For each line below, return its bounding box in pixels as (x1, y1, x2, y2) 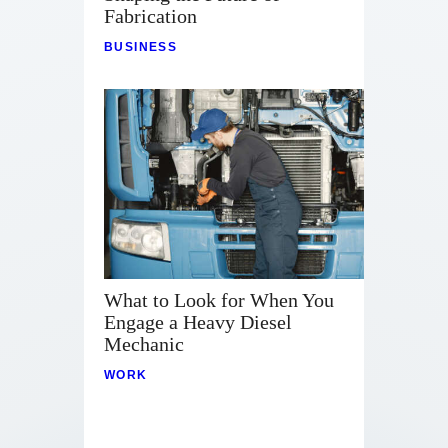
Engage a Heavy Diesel (104, 311, 292, 334)
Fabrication (104, 5, 197, 28)
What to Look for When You (104, 289, 334, 312)
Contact (189, 2, 254, 27)
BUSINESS (104, 40, 178, 55)
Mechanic (104, 333, 184, 356)
